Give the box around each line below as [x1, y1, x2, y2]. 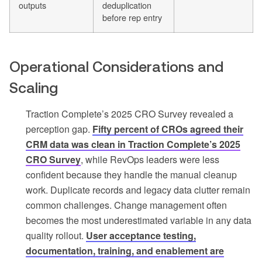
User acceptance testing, [86, 228, 196, 242]
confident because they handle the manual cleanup [26, 167, 237, 181]
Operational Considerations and [9, 58, 223, 75]
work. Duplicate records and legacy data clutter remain [26, 182, 250, 196]
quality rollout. [26, 228, 86, 242]
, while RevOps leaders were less [81, 152, 219, 166]
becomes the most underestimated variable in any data [26, 213, 251, 227]
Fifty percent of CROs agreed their [92, 122, 243, 136]
